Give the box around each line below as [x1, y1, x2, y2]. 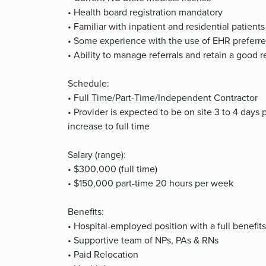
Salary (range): [68, 148, 126, 161]
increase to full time [68, 119, 150, 132]
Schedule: [68, 77, 109, 90]
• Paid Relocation [68, 248, 138, 261]
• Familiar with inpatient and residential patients [68, 20, 265, 33]
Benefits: [68, 205, 104, 218]
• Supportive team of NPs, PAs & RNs [68, 233, 218, 246]
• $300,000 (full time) [68, 162, 157, 175]
